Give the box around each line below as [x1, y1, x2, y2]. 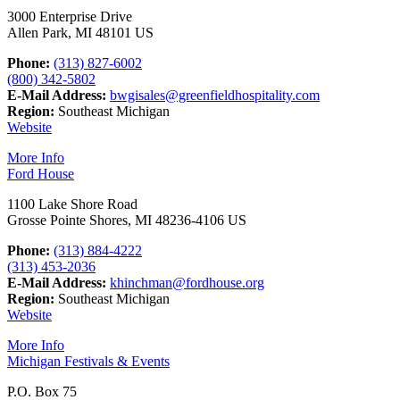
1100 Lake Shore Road [7, 196, 137, 212]
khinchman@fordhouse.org [110, 274, 264, 290]
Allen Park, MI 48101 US [7, 24, 154, 40]
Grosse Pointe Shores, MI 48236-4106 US [7, 212, 246, 228]
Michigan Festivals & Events [7, 353, 170, 369]
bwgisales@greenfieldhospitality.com [110, 87, 320, 103]
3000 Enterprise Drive [7, 8, 132, 24]
